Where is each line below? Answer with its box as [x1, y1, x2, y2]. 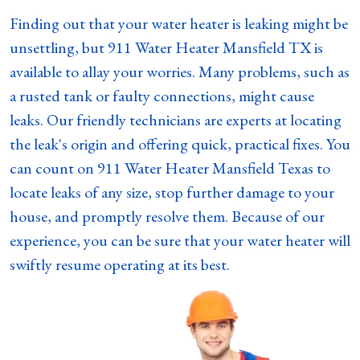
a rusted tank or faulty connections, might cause [10, 85, 314, 107]
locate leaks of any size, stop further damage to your [10, 182, 334, 203]
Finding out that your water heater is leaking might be [10, 13, 348, 35]
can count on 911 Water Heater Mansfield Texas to [10, 157, 330, 179]
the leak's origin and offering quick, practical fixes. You [10, 133, 350, 155]
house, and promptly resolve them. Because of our [10, 206, 325, 227]
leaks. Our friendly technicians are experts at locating [10, 109, 342, 131]
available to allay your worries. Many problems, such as [10, 61, 350, 83]
